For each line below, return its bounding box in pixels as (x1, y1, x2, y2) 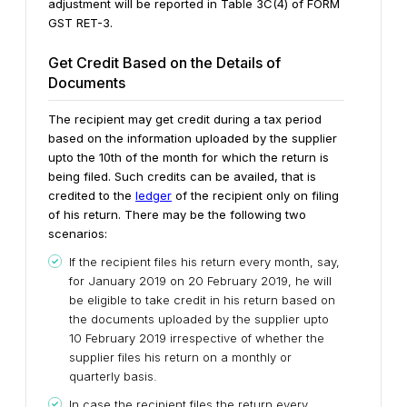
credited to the (48, 187, 135, 203)
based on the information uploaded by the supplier (48, 130, 337, 145)
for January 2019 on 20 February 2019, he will (69, 273, 332, 288)
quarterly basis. (69, 368, 157, 383)
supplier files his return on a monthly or (69, 349, 292, 364)
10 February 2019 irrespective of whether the (69, 330, 324, 345)
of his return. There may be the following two (48, 206, 306, 222)
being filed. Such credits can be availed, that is (48, 168, 316, 184)
